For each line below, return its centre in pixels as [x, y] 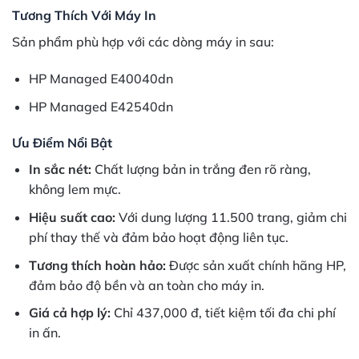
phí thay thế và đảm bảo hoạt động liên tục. [158, 238]
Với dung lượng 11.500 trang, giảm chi [231, 218]
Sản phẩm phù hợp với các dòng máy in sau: [143, 42]
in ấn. [44, 333]
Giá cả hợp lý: [69, 313]
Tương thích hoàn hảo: [97, 265]
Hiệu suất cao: [72, 218]
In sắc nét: [60, 169]
